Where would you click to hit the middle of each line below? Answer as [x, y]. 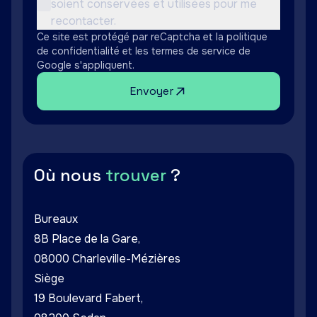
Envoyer [151, 91]
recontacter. [83, 21]
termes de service [194, 51]
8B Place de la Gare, [88, 239]
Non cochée [75, 11]
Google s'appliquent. [86, 65]
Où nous [70, 175]
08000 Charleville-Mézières [107, 259]
